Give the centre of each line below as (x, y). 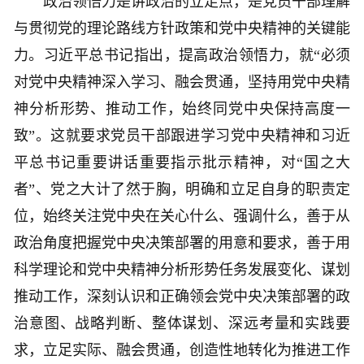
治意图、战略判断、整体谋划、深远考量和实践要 (182, 324)
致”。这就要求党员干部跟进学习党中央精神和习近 (182, 136)
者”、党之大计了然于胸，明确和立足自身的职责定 (182, 190)
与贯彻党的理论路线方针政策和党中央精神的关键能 (182, 29)
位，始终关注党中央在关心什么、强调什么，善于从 (182, 217)
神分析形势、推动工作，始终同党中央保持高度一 (182, 109)
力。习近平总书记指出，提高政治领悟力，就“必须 (182, 56)
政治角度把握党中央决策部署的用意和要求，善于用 (182, 243)
